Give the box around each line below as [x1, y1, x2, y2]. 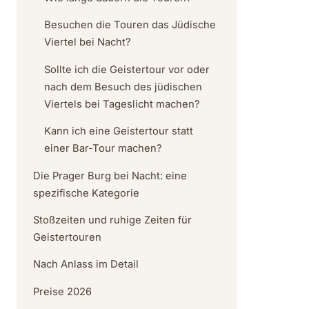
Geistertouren [33, 230, 101, 243]
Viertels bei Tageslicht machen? [44, 97, 200, 110]
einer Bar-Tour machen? [44, 142, 162, 155]
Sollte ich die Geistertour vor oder [44, 63, 210, 76]
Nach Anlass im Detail [33, 258, 139, 271]
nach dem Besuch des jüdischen [44, 80, 202, 93]
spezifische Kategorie [33, 186, 139, 199]
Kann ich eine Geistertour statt [44, 125, 193, 138]
